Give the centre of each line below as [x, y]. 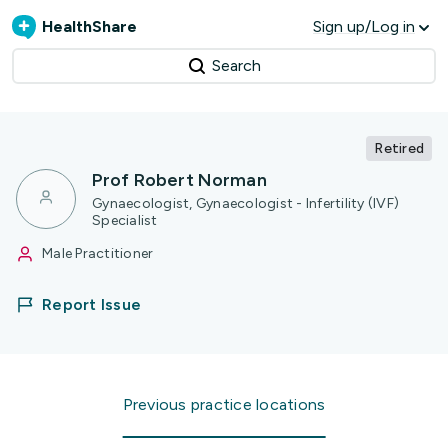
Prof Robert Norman [179, 180]
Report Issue [91, 304]
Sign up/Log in [364, 26]
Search [236, 65]
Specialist [125, 220]
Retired [399, 148]
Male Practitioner [98, 253]
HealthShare [89, 26]
